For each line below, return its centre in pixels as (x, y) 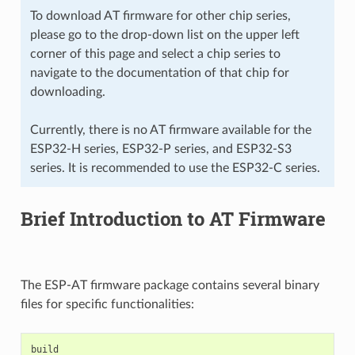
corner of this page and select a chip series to (155, 53)
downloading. (67, 92)
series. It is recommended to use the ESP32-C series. (175, 168)
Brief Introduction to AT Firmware (173, 218)
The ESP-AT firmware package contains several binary (170, 285)
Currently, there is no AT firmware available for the (170, 130)
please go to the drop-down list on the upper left (164, 34)
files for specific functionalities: (107, 304)
